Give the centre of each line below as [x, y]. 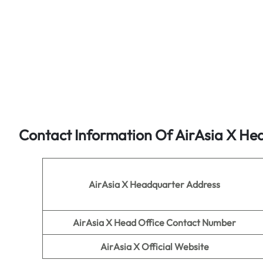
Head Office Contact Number [175, 222]
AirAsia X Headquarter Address [154, 184]
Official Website [175, 247]
